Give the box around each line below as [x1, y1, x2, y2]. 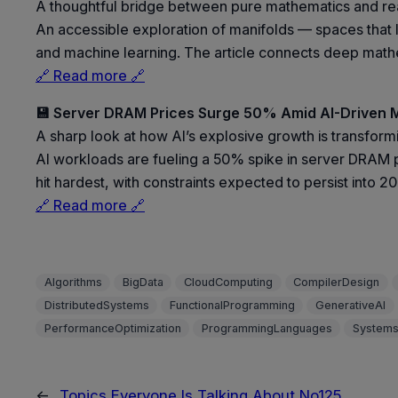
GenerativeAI [314, 298, 386, 313]
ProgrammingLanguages [201, 321, 332, 335]
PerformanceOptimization [44, 321, 181, 335]
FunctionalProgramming [169, 298, 295, 313]
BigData [122, 275, 163, 290]
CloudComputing [183, 275, 273, 290]
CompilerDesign [293, 275, 380, 290]
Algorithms [44, 275, 102, 290]
